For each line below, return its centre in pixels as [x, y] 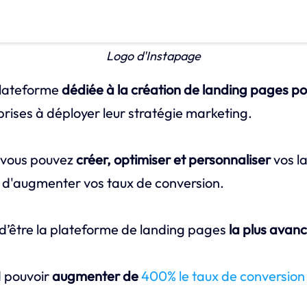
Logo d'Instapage [153, 56]
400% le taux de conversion [223, 275]
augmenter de [96, 275]
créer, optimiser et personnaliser [173, 159]
